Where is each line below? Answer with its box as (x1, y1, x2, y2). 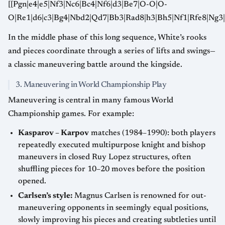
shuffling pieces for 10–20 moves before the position (18, 165, 205, 173)
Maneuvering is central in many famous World (8, 96, 173, 104)
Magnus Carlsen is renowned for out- (72, 192, 206, 200)
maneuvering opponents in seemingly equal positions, (18, 204, 208, 212)
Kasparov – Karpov (18, 129, 89, 137)
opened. (18, 177, 46, 185)
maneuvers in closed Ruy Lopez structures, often (18, 153, 191, 161)
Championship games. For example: (8, 109, 134, 118)
